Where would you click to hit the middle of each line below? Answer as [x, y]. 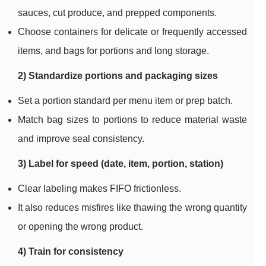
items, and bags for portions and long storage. [113, 51]
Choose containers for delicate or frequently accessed [132, 32]
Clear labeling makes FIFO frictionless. [99, 189]
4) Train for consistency [71, 252]
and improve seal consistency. [81, 139]
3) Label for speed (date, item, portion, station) [121, 164]
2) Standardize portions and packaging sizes [118, 76]
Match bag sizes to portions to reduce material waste [132, 120]
